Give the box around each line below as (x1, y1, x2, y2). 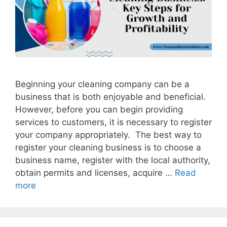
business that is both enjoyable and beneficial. (15, 92, 206, 102)
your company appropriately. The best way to (15, 130, 202, 140)
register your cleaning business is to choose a (15, 142, 201, 153)
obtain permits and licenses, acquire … (15, 168, 175, 178)
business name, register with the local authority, (15, 155, 210, 166)
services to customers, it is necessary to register (15, 117, 212, 128)
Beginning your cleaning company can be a (15, 79, 190, 90)
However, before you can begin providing (15, 104, 183, 115)
